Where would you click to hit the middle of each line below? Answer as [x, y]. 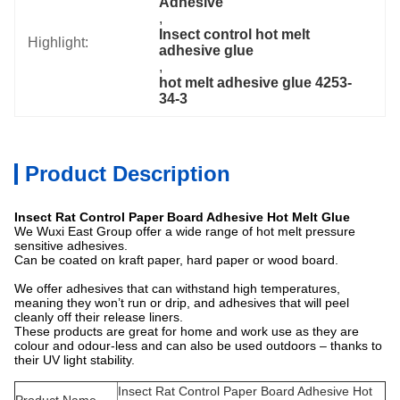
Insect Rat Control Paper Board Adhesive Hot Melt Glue [182, 217]
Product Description [128, 174]
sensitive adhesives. [71, 246]
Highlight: [58, 42]
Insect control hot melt [235, 34]
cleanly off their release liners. [99, 317]
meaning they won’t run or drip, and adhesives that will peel [182, 303]
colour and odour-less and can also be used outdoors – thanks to [198, 346]
